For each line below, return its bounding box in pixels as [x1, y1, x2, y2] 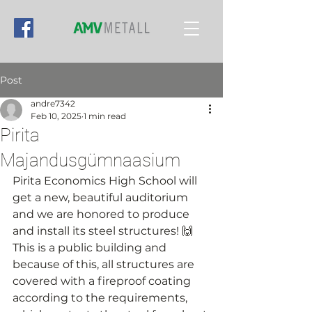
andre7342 [31, 98, 75, 109]
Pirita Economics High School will [13, 174, 200, 187]
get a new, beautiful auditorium [13, 191, 191, 204]
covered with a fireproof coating [13, 274, 194, 288]
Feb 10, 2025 [31, 111, 81, 121]
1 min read [84, 111, 126, 121]
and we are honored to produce [13, 208, 192, 221]
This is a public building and [13, 241, 169, 254]
